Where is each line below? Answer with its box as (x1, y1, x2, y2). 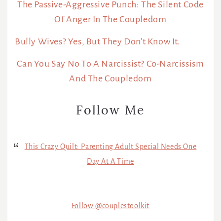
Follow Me (76, 105, 145, 117)
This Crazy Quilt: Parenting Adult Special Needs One (24, 143, 197, 151)
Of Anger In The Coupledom (54, 14, 167, 25)
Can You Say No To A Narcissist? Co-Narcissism (17, 59, 204, 69)
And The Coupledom (69, 74, 152, 84)
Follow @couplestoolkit (71, 202, 150, 210)
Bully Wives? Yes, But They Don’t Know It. (15, 37, 181, 47)
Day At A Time (87, 157, 134, 166)
